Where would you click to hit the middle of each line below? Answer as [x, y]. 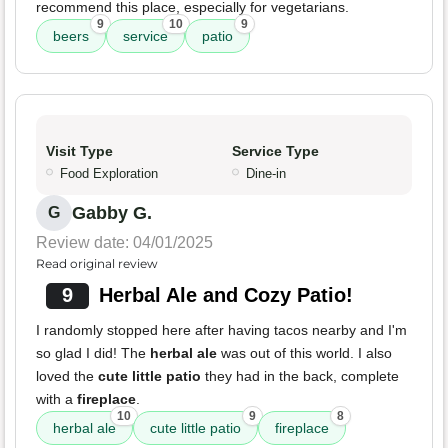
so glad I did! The [93, 353]
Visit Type [79, 151]
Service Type [275, 151]
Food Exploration [109, 174]
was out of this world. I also [304, 353]
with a [56, 399]
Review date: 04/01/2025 [124, 243]
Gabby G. [112, 213]
